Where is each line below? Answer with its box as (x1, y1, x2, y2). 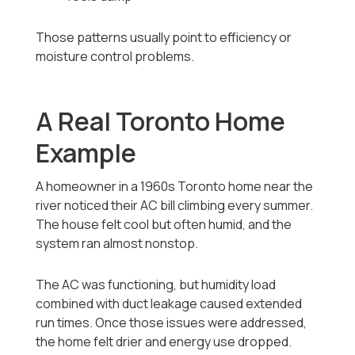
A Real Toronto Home (36, 104, 286, 139)
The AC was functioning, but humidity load (36, 276, 277, 294)
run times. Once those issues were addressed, (36, 314, 307, 332)
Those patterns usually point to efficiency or (36, 29, 292, 47)
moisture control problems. (36, 48, 195, 66)
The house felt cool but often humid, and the (36, 216, 292, 234)
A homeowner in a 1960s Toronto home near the (36, 177, 314, 196)
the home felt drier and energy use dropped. (36, 333, 292, 351)
